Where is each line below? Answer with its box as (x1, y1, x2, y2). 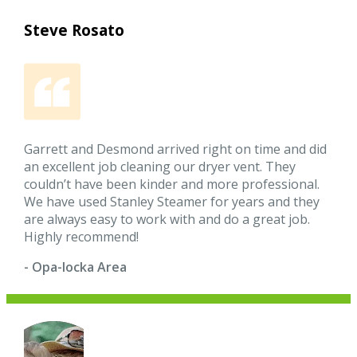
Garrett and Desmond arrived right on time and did (24, 140, 328, 159)
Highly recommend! (24, 228, 139, 246)
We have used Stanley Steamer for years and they (24, 193, 320, 211)
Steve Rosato (24, 20, 125, 41)
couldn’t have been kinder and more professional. (24, 175, 320, 194)
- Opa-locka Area (24, 258, 127, 277)
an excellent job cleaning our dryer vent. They (24, 158, 296, 176)
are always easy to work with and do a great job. (24, 210, 311, 229)
